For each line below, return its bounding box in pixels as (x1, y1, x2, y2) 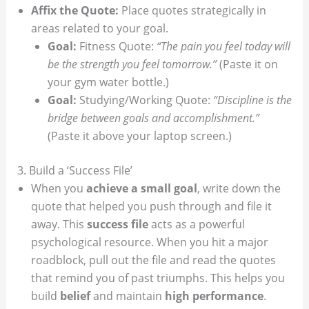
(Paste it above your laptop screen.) (47, 128, 232, 143)
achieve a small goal (86, 180, 197, 196)
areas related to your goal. (30, 20, 168, 36)
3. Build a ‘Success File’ (17, 162, 132, 178)
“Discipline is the (212, 92, 292, 108)
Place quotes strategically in (118, 2, 266, 18)
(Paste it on (216, 56, 278, 72)
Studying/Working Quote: (76, 92, 213, 108)
